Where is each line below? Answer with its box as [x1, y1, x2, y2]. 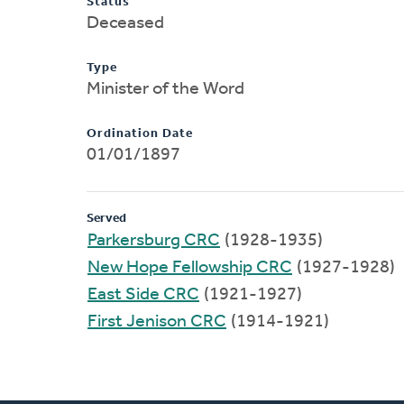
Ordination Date [87, 126, 193, 141]
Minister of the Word [87, 79, 244, 98]
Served [87, 211, 126, 225]
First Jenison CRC [126, 312, 226, 331]
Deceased [87, 14, 164, 32]
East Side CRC [87, 285, 199, 304]
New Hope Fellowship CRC [87, 258, 292, 277]
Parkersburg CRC [87, 231, 220, 250]
